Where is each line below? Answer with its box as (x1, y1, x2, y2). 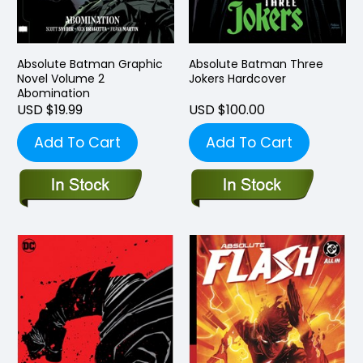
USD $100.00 (189, 100, 265, 119)
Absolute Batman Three (189, 55, 323, 72)
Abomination (17, 84, 90, 101)
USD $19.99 (17, 100, 83, 119)
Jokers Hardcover (189, 70, 286, 87)
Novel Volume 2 (17, 70, 105, 87)
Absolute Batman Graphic (17, 55, 163, 72)
